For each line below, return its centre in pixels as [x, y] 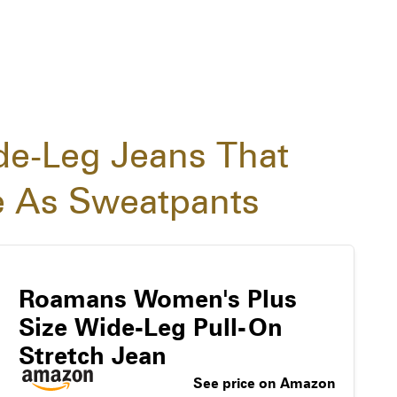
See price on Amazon [264, 384]
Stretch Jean [92, 356]
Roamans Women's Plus [157, 299]
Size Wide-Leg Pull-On [150, 327]
